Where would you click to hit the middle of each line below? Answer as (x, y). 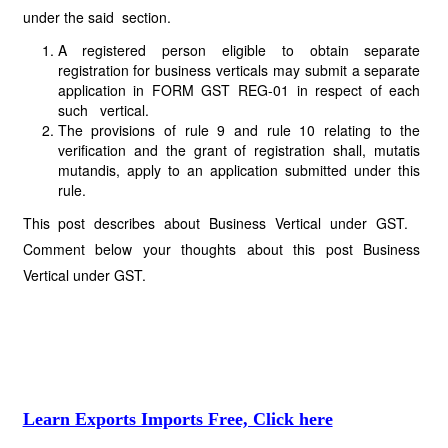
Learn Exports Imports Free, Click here (177, 419)
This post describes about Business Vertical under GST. (221, 223)
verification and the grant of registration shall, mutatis (239, 150)
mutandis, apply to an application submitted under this (239, 170)
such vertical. (103, 110)
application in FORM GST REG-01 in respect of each (239, 90)
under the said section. (96, 17)
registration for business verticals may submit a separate (239, 70)
